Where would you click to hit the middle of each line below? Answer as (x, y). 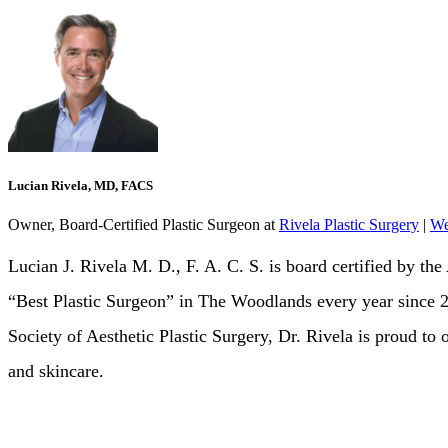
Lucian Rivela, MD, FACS (80, 185)
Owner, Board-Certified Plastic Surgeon (134, 224)
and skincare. (56, 370)
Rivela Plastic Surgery (349, 224)
